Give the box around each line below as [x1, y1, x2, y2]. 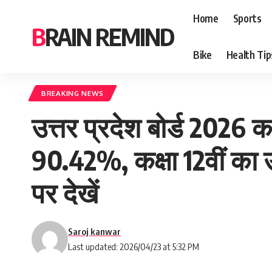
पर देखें [32, 175, 98, 209]
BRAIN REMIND [45, 21, 174, 52]
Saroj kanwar [68, 226, 121, 237]
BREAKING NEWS [41, 89, 104, 98]
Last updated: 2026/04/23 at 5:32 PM [68, 241, 199, 252]
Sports [233, 11, 262, 25]
